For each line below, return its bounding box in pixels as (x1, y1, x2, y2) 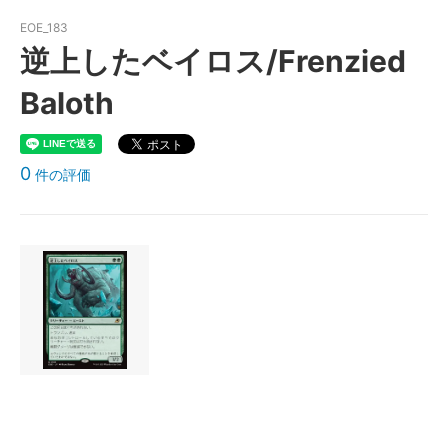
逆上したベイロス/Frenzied (20, 43, 406, 80)
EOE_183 (20, 20, 68, 36)
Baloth (20, 85, 114, 122)
